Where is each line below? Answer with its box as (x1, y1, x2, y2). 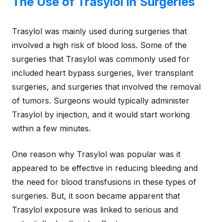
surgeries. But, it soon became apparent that (12, 191, 180, 201)
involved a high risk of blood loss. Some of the (12, 40, 187, 50)
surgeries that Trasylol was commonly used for (12, 54, 190, 64)
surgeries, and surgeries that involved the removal (12, 82, 201, 92)
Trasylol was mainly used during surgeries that (12, 26, 187, 36)
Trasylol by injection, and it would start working (12, 110, 190, 119)
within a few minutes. (12, 123, 91, 133)
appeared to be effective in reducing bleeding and (12, 163, 198, 173)
